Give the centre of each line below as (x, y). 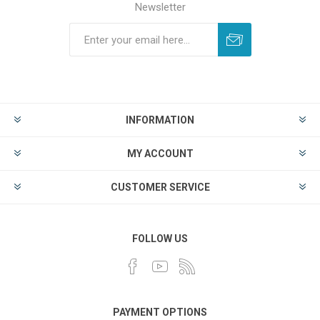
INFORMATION (160, 120)
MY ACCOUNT (160, 154)
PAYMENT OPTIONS (160, 312)
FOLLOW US (160, 239)
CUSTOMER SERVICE (160, 187)
